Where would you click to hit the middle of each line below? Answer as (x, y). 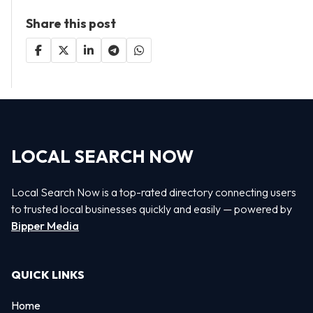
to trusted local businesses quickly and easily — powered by (152, 209)
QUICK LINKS (48, 275)
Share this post (71, 23)
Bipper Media (45, 225)
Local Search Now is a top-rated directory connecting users (154, 192)
